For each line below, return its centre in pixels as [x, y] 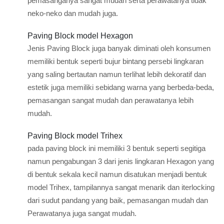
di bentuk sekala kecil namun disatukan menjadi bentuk [117, 174]
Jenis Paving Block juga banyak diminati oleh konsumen [119, 48]
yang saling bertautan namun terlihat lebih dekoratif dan [117, 74]
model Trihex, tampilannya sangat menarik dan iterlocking [121, 187]
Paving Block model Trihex [75, 136]
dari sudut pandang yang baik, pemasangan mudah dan [118, 200]
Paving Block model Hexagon [80, 36]
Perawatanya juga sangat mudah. [82, 213]
